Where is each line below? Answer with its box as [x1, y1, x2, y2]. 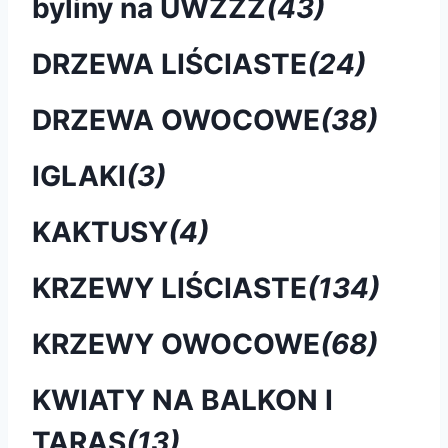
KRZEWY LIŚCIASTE [32, 270, 307, 305]
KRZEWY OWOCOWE [32, 326, 320, 361]
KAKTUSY [32, 214, 168, 249]
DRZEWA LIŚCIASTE [32, 46, 307, 81]
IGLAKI [32, 158, 126, 193]
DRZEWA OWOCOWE [32, 102, 320, 137]
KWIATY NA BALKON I [32, 382, 333, 417]
